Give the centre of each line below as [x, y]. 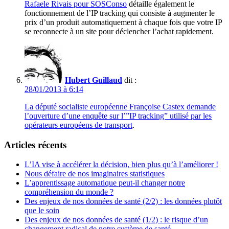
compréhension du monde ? [69, 192]
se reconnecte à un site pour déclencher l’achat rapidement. [119, 32]
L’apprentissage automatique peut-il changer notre [105, 183]
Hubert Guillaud [94, 80]
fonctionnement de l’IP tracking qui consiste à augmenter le [120, 13]
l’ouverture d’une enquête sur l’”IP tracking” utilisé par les [118, 116]
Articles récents [35, 145]
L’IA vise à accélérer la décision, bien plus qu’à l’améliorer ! [121, 165]
